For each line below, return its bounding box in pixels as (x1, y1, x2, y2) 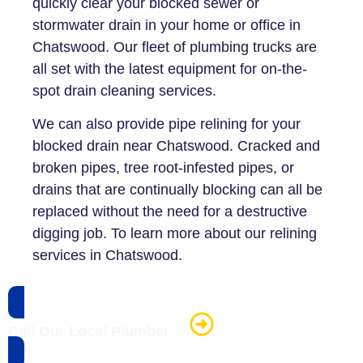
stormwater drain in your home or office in (32, 16, 301, 33)
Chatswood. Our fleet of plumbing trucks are (32, 38, 317, 55)
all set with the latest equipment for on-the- (32, 60, 307, 77)
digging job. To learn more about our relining (32, 225, 317, 242)
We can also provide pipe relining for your (32, 116, 301, 133)
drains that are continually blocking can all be (32, 181, 322, 199)
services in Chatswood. (32, 247, 182, 264)
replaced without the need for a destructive (32, 203, 307, 220)
